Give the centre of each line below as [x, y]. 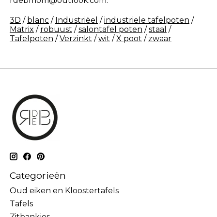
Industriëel [77, 20]
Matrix [22, 30]
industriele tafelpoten [147, 20]
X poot [129, 39]
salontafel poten [110, 30]
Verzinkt [76, 39]
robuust [56, 30]
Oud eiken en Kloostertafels [64, 190]
